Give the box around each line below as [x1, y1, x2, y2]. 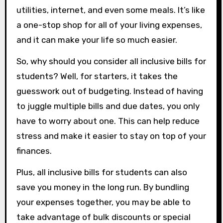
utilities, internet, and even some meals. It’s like [16, 5, 205, 15]
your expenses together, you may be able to [16, 197, 191, 208]
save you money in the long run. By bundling [16, 182, 189, 193]
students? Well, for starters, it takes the [16, 71, 178, 82]
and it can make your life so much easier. [16, 35, 177, 45]
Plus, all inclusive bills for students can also [16, 167, 187, 178]
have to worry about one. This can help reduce [16, 116, 200, 126]
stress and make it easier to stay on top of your [16, 131, 206, 141]
